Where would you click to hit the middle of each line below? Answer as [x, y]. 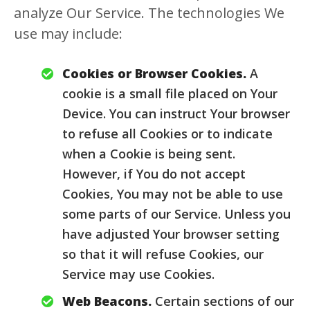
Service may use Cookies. [138, 274]
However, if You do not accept [154, 174]
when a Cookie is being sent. [149, 154]
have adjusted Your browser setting [171, 234]
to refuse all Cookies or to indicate [167, 134]
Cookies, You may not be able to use [173, 194]
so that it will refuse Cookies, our [163, 254]
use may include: [68, 34]
